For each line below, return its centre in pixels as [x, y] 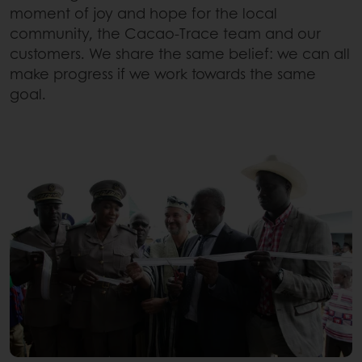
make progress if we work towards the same [163, 74]
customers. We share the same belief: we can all [180, 54]
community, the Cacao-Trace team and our [165, 34]
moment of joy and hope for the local [143, 13]
